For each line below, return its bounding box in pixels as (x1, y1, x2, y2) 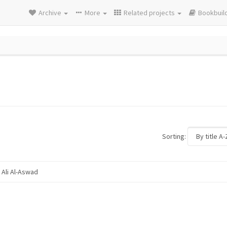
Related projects (124, 8, 176, 17)
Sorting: (162, 132, 186, 141)
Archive (39, 8, 63, 17)
